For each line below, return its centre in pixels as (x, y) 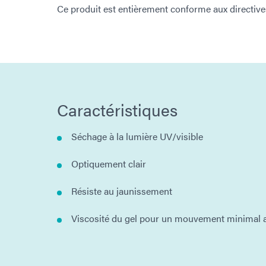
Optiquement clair (109, 163)
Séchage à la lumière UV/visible (137, 136)
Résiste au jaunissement (122, 191)
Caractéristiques (117, 109)
